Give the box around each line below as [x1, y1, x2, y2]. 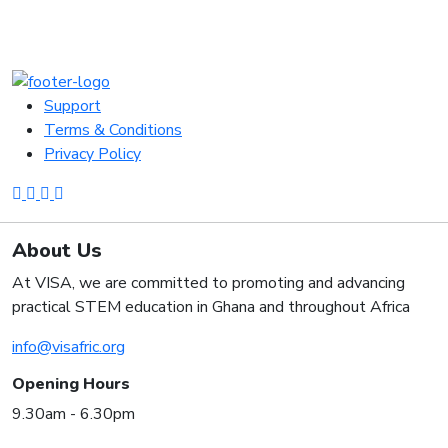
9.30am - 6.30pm [12, 403, 135, 426]
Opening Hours [12, 373, 130, 396]
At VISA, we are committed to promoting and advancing [12, 272, 405, 295]
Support [44, 95, 101, 118]
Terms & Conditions [44, 119, 182, 142]
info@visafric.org [12, 336, 125, 359]
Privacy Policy [44, 143, 141, 166]
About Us [12, 237, 102, 265]
